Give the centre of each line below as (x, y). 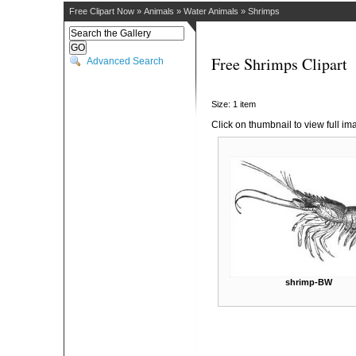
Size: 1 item (234, 104)
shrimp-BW (309, 282)
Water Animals (211, 11)
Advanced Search (125, 61)
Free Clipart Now (102, 11)
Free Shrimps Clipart (279, 64)
